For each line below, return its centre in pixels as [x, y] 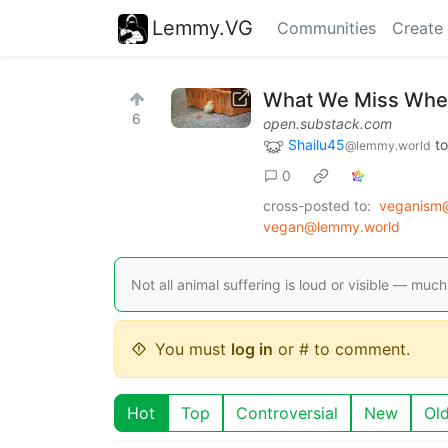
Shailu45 [316, 144]
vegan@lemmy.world [331, 226]
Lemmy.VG [202, 27]
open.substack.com [327, 123]
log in [252, 348]
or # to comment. [341, 348]
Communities [326, 28]
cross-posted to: [317, 205]
